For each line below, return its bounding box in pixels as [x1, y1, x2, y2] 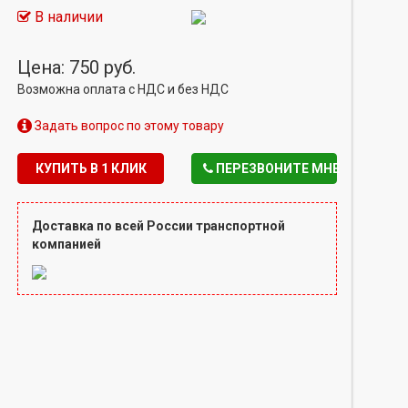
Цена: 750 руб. [17, 56, 137, 78]
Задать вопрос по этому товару [32, 118, 225, 133]
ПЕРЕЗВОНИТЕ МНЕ [212, 161, 340, 176]
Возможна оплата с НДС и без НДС [17, 82, 229, 97]
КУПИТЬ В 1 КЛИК [35, 161, 147, 176]
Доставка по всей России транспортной [32, 219, 286, 233]
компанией [32, 237, 102, 251]
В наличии [31, 8, 104, 25]
